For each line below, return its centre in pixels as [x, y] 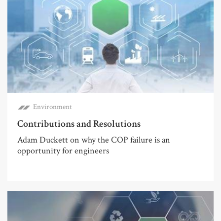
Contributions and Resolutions [79, 124]
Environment [53, 107]
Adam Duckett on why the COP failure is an [94, 140]
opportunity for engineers [63, 151]
